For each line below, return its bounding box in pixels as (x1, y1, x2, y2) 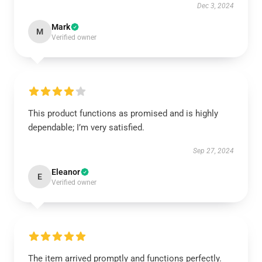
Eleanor (51, 167, 80, 177)
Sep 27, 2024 (193, 147, 234, 156)
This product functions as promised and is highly (28, 108, 218, 119)
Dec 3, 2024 (197, 2, 234, 11)
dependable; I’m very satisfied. (28, 122, 144, 133)
